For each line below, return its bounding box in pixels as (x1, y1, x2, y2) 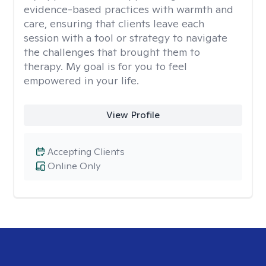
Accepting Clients (47, 145, 125, 158)
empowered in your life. (24, 74, 139, 87)
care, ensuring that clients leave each (24, 17, 204, 30)
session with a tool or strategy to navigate (24, 31, 227, 45)
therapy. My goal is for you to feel (24, 59, 187, 73)
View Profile (106, 109, 160, 121)
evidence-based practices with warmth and (24, 2, 233, 16)
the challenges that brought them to (24, 45, 200, 59)
